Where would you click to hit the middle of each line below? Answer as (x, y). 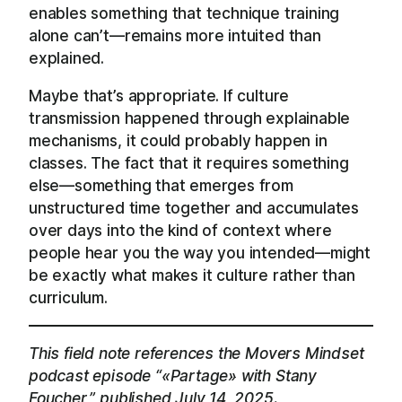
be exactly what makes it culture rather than (192, 275)
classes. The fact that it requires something (189, 163)
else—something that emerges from (161, 186)
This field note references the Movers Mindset (197, 353)
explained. (67, 57)
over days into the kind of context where (180, 231)
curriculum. (68, 298)
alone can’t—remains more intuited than (175, 35)
